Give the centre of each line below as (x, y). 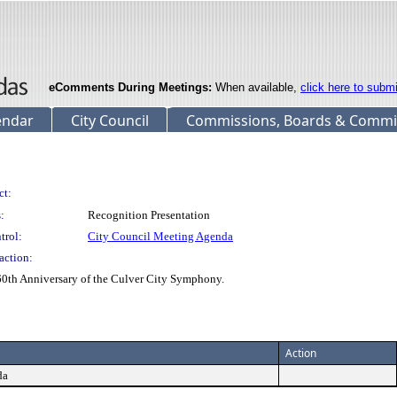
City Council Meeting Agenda (160, 236)
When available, (256, 87)
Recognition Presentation (149, 215)
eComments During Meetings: (130, 87)
